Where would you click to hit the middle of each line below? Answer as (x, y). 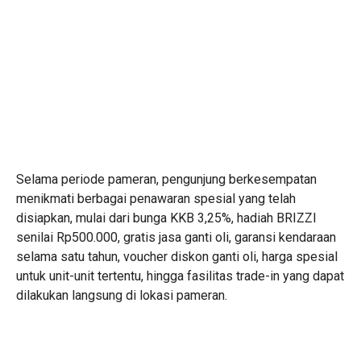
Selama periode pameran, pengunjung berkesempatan (166, 180)
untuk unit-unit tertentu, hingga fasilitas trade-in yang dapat (180, 276)
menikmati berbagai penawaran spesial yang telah (156, 199)
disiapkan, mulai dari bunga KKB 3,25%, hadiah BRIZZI (166, 218)
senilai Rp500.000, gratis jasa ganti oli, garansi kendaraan (176, 238)
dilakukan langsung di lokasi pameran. (122, 296)
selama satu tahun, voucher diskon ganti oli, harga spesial (177, 257)
